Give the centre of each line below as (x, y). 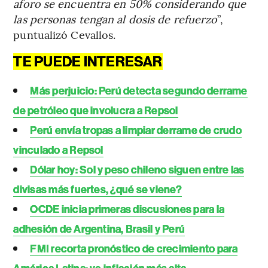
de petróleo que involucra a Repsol (96, 110)
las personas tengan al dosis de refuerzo (115, 19)
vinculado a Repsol (58, 150)
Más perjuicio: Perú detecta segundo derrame (139, 91)
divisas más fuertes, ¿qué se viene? (98, 189)
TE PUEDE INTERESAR (88, 61)
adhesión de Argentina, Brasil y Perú (99, 229)
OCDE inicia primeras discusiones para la (127, 209)
